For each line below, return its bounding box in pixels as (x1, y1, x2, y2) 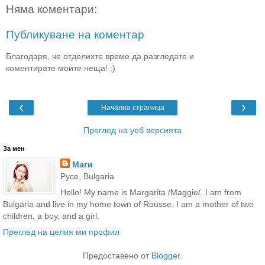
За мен (3, 144, 25, 152)
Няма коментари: (6, 2, 97, 15)
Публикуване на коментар (6, 28, 144, 41)
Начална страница (101, 103, 164, 112)
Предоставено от (83, 251, 151, 261)
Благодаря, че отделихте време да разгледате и (6, 51, 194, 61)
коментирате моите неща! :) (6, 63, 115, 73)
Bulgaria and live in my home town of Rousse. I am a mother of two (3, 199, 254, 209)
